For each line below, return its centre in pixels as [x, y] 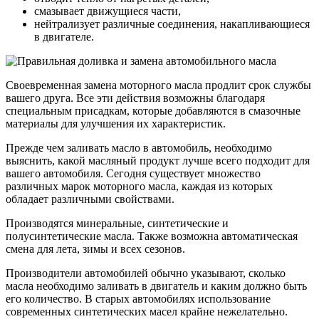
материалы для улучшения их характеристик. [116, 123]
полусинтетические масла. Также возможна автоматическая [152, 236]
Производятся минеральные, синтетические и [117, 223]
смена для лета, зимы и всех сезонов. [95, 249]
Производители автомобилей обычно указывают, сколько [146, 273]
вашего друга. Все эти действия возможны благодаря [135, 98]
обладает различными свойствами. [90, 199]
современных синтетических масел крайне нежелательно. [147, 311]
